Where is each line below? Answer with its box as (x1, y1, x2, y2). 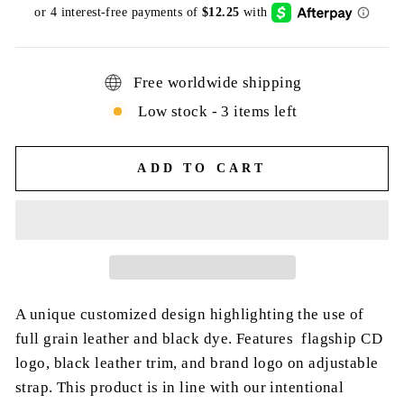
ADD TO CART (137, 161, 267, 176)
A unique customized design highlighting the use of (15, 305, 364, 324)
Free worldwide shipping (133, 72, 302, 91)
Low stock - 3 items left (138, 101, 298, 120)
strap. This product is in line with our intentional (15, 378, 344, 397)
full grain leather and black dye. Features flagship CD (15, 329, 383, 348)
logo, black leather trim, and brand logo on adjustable (15, 353, 379, 372)
